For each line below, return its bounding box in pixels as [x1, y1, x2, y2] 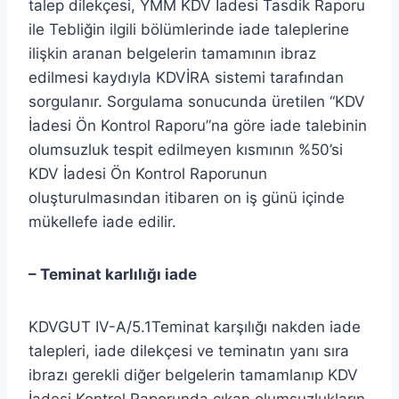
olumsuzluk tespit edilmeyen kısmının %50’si [28, 140, 343, 159]
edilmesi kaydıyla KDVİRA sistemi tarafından [28, 68, 344, 86]
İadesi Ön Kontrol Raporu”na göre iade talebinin [28, 116, 367, 134]
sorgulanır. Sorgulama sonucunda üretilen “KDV [28, 92, 365, 110]
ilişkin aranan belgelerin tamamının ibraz [28, 44, 316, 62]
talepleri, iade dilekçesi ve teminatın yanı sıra [28, 341, 349, 360]
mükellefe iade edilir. [28, 212, 176, 231]
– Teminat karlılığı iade [28, 265, 197, 283]
